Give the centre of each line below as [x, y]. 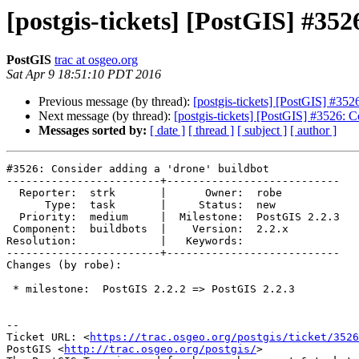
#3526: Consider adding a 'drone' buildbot [138, 169]
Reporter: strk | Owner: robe [13, 193]
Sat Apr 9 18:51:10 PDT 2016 [84, 75]
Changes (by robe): [64, 265]
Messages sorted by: [93, 131]
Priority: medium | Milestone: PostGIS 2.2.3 [13, 217]
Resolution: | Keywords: [125, 241]
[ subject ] [262, 131]
